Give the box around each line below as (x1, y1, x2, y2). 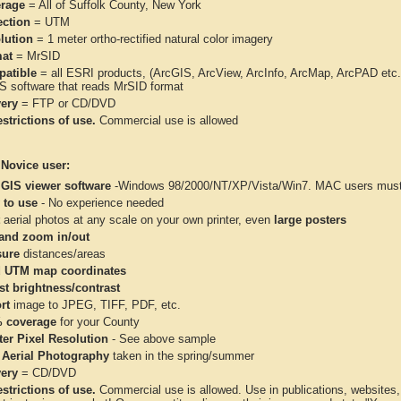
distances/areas (20, 247, 106, 260)
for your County (56, 315, 140, 328)
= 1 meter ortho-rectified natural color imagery (33, 32, 273, 46)
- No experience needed (38, 196, 164, 209)
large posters (274, 213, 346, 226)
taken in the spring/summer (109, 349, 254, 363)
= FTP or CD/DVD (18, 97, 115, 110)
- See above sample (108, 332, 216, 346)
